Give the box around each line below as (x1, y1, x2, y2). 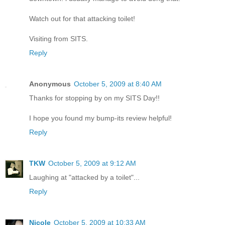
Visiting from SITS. (29, 34, 88, 43)
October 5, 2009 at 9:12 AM (48, 159, 136, 167)
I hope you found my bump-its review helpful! (29, 114, 172, 122)
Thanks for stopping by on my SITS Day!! (29, 93, 160, 102)
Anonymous (29, 79, 71, 88)
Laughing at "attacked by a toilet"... (29, 173, 140, 181)
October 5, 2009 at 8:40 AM (74, 79, 162, 88)
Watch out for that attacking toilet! (29, 14, 135, 23)
